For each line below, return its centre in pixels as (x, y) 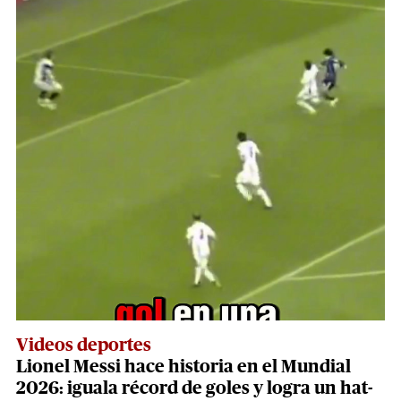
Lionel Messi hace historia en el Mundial (183, 367)
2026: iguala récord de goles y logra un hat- (195, 388)
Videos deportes (84, 345)
